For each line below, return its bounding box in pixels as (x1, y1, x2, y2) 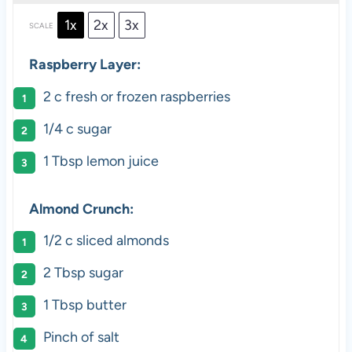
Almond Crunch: (28, 200, 134, 218)
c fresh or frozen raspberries (50, 87, 230, 105)
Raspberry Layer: (28, 56, 141, 74)
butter (82, 295, 126, 313)
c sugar (62, 119, 112, 137)
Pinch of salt (42, 328, 119, 346)
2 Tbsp (42, 263, 86, 281)
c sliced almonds (61, 231, 169, 249)
